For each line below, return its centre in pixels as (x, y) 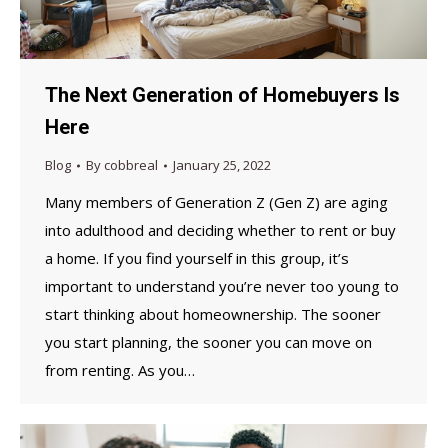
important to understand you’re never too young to (222, 286)
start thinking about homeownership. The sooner (213, 314)
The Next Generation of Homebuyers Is (222, 95)
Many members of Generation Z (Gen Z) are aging (216, 202)
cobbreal (131, 165)
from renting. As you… (120, 370)
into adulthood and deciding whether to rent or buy (220, 230)
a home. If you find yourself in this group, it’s (197, 258)
